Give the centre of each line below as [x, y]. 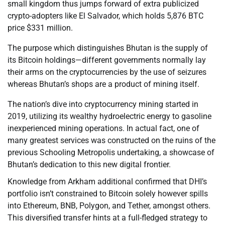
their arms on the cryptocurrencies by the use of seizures [107, 72]
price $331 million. [40, 28]
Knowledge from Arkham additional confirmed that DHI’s [107, 182]
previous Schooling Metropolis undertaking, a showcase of [111, 153]
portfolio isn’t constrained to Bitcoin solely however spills [108, 194]
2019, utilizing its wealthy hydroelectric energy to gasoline [109, 117]
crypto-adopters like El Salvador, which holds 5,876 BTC [105, 16]
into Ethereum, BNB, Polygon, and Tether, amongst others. [109, 206]
